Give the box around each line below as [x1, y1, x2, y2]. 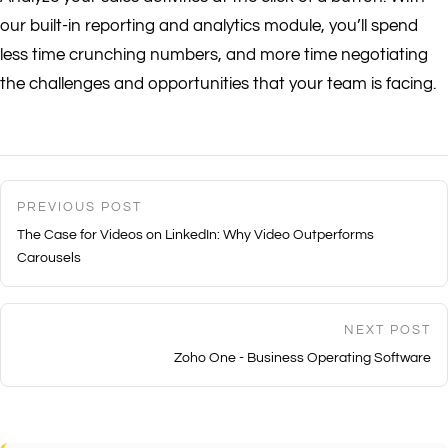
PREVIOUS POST [17, 199, 142, 214]
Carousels [17, 250, 81, 265]
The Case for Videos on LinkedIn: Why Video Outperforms [17, 227, 374, 242]
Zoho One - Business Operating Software [174, 350, 431, 365]
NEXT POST [344, 322, 431, 337]
